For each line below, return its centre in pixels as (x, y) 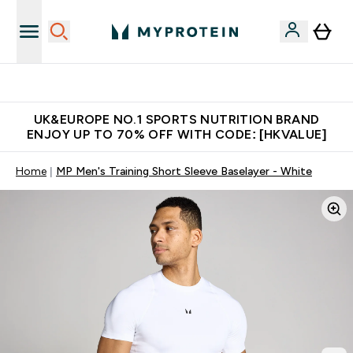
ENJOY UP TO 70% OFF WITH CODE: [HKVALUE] (176, 134)
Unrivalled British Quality (186, 83)
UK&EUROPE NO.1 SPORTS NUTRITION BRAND (176, 119)
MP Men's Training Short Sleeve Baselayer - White (184, 171)
